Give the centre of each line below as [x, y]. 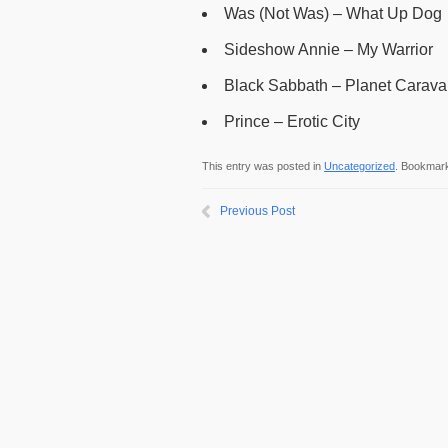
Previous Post [257, 211]
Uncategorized [359, 166]
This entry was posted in [263, 166]
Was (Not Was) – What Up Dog [333, 13]
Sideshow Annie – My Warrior [328, 49]
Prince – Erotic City [292, 121]
